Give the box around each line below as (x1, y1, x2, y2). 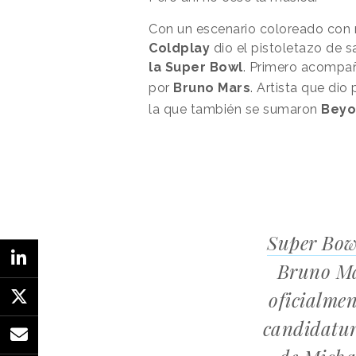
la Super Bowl (149, 59, 243, 75)
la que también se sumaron (149, 101, 321, 117)
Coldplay (149, 40, 210, 56)
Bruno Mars (173, 79, 250, 95)
